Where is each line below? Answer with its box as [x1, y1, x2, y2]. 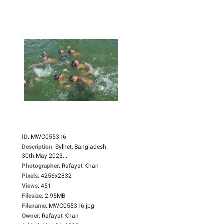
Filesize [22, 192, 42, 199]
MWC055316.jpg [49, 202, 94, 209]
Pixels [22, 172, 38, 179]
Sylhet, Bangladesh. [55, 143, 108, 150]
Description [22, 143, 52, 150]
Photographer [22, 162, 59, 169]
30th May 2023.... [22, 152, 69, 159]
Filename [22, 202, 46, 209]
